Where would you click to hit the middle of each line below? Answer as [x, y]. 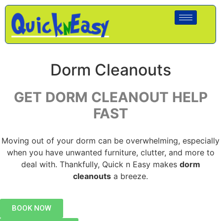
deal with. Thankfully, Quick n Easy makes [100, 165]
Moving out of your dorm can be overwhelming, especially [110, 141]
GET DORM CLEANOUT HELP [110, 97]
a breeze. [129, 176]
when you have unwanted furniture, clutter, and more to [110, 153]
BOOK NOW [32, 208]
